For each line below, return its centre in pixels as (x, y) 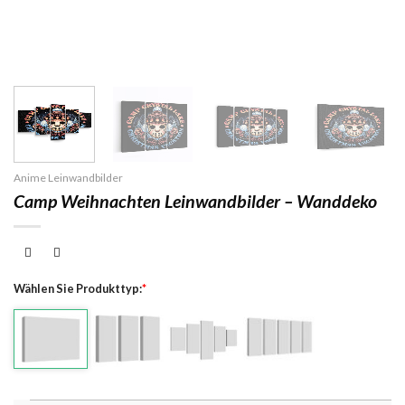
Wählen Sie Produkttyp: (78, 288)
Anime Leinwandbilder (68, 177)
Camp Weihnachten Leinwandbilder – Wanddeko (195, 201)
